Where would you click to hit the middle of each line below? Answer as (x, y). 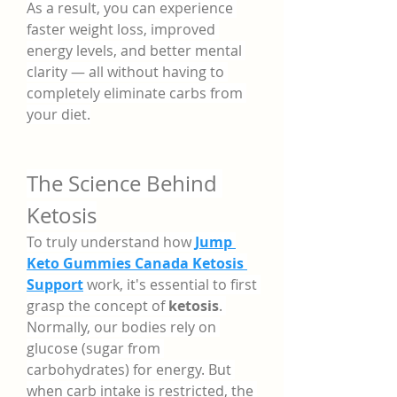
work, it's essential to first (170, 284)
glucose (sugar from (93, 348)
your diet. (58, 114)
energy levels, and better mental (134, 51)
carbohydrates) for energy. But (129, 370)
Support (55, 284)
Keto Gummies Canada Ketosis (135, 263)
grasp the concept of (97, 306)
